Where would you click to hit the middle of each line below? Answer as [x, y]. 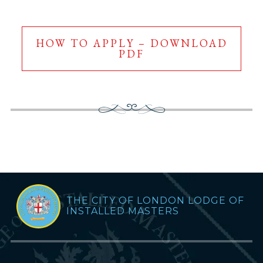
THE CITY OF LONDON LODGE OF [155, 201]
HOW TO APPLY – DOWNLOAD [131, 43]
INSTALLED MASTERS [122, 211]
